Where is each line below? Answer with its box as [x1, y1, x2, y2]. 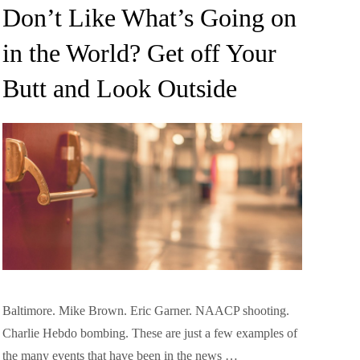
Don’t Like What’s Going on [2, 2, 297, 32]
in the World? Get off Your [2, 38, 276, 67]
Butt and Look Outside [2, 73, 237, 103]
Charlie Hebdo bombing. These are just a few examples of [2, 325, 297, 340]
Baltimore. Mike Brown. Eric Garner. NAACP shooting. [2, 303, 289, 317]
